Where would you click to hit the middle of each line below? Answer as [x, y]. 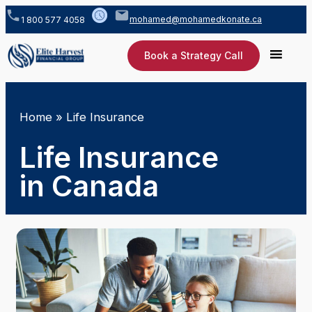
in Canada [89, 186]
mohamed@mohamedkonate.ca [196, 19]
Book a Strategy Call [194, 55]
